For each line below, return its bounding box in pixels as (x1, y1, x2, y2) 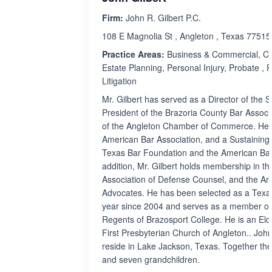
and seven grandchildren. (102, 253, 200, 265)
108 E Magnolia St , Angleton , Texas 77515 (102, 30, 271, 42)
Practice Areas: (102, 48, 165, 60)
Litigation (102, 75, 137, 87)
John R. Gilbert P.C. (123, 12, 201, 24)
